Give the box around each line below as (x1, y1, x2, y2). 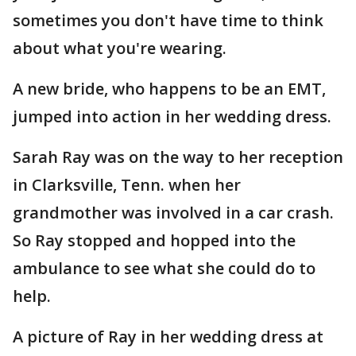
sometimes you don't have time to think (13, 10, 323, 31)
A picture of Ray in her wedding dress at (13, 326, 323, 347)
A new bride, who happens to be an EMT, (13, 78, 326, 99)
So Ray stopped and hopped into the (13, 230, 296, 251)
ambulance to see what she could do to (13, 257, 315, 279)
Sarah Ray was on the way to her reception (13, 146, 343, 168)
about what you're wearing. (13, 37, 226, 59)
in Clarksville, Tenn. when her (13, 174, 241, 195)
